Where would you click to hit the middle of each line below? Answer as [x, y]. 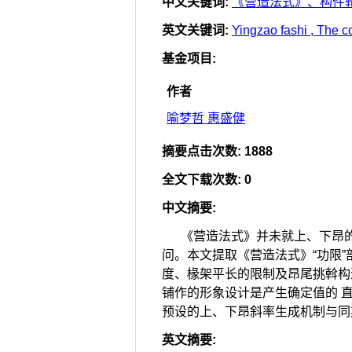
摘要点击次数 [200, 151]
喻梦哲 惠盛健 [206, 118]
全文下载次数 [200, 180]
